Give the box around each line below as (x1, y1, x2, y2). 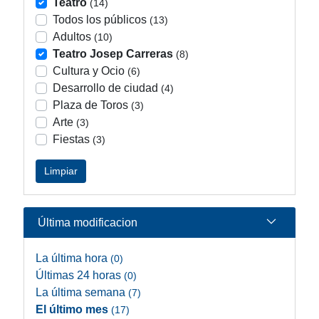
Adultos (53, 31, 91, 43)
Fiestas (53, 133, 90, 145)
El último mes (36, 303, 111, 315)
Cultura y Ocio (53, 65, 125, 77)
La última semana (36, 286, 128, 298)
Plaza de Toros (53, 99, 128, 111)
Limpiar (44, 165, 78, 177)
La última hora (36, 252, 110, 264)
